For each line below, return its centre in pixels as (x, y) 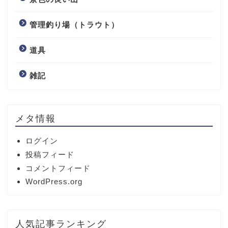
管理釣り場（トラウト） (74, 24)
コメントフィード (58, 168)
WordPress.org (54, 181)
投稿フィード (50, 154)
